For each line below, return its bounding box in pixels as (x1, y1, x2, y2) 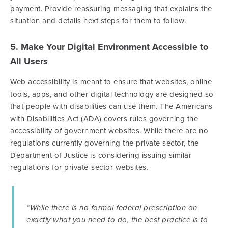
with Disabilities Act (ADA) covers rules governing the (10, 114, 198, 124)
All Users (10, 55, 48, 67)
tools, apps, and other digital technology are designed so (10, 90, 214, 99)
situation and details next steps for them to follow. (10, 16, 186, 26)
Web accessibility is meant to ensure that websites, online (10, 77, 212, 87)
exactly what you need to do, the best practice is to (26, 215, 208, 225)
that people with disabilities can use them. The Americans (10, 102, 213, 111)
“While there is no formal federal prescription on (26, 203, 197, 213)
